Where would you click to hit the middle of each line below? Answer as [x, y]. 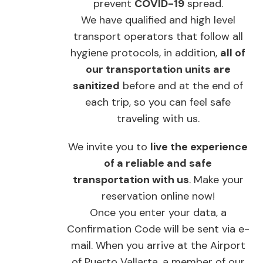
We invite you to [109, 147]
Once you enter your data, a [158, 213]
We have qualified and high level [158, 20]
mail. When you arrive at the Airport [158, 245]
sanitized [96, 86]
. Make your [216, 180]
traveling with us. [158, 119]
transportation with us [131, 180]
